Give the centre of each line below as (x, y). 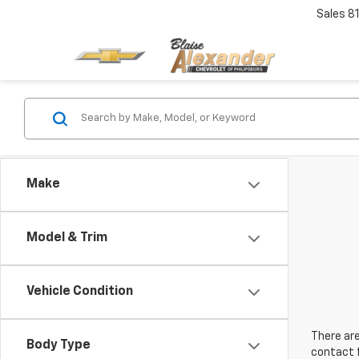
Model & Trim (67, 238)
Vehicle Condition (80, 292)
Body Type (58, 345)
